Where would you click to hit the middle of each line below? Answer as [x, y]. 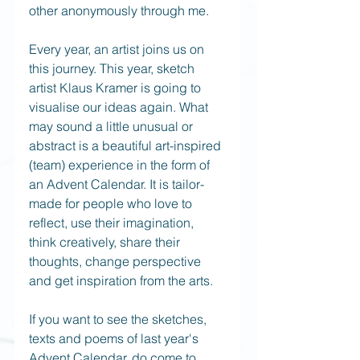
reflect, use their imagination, [113, 223]
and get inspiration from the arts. [121, 280]
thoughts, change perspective [117, 261]
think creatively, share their [106, 242]
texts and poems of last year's [115, 338]
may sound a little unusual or [112, 126]
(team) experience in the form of [121, 165]
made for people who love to [112, 203]
